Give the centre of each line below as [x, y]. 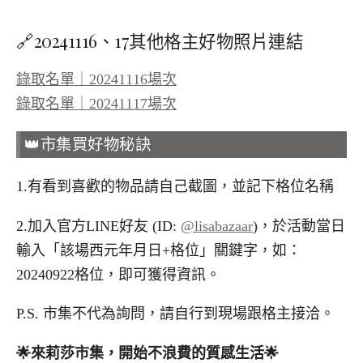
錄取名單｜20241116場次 [96, 80]
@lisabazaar [217, 226]
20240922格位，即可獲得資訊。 [118, 274]
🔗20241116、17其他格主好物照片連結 [160, 41]
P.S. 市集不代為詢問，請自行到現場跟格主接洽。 [175, 314]
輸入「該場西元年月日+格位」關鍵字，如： [159, 250]
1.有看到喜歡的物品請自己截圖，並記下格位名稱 [175, 186]
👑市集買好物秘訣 [88, 144]
